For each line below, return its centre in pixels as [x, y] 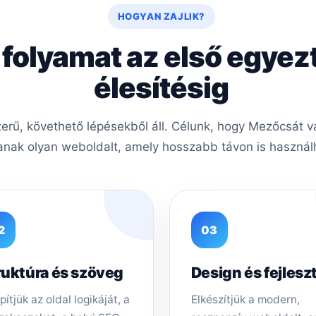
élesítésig [162, 87]
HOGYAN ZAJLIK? [161, 16]
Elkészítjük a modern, [245, 299]
